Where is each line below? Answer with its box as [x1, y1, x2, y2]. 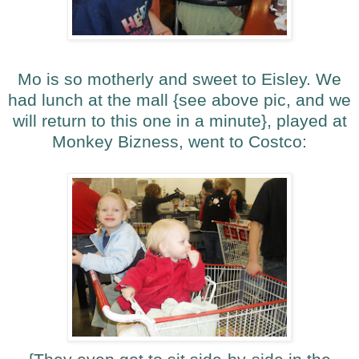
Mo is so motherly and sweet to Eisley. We [18, 70, 341, 89]
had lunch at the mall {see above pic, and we [8, 91, 351, 110]
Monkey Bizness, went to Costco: [52, 132, 307, 151]
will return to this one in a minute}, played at [12, 111, 347, 131]
